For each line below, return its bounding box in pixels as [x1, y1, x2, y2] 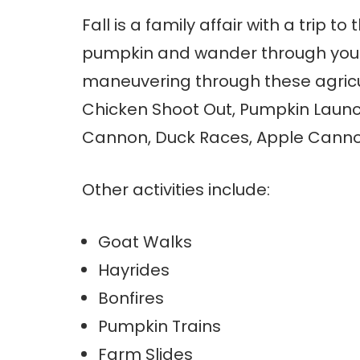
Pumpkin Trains [98, 315, 221, 338]
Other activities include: [82, 178, 270, 202]
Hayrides [98, 259, 170, 282]
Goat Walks [98, 231, 192, 254]
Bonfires [98, 287, 164, 310]
